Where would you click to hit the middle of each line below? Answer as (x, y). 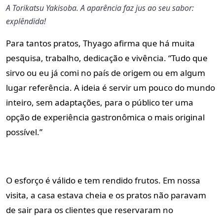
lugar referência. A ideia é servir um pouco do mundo (110, 88)
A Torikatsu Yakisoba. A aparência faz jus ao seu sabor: (100, 8)
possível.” (24, 132)
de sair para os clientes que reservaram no (90, 210)
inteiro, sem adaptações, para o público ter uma (100, 103)
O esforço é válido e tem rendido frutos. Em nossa (103, 181)
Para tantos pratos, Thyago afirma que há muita (100, 43)
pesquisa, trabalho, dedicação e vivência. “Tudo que (107, 58)
